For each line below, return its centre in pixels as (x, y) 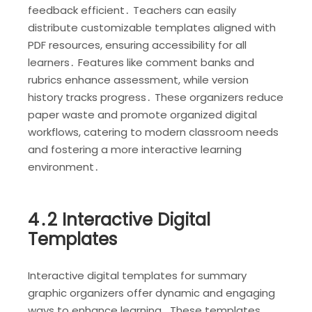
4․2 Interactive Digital (119, 219)
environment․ (64, 167)
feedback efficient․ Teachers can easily (132, 10)
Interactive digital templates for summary (137, 275)
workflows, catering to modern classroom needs (153, 132)
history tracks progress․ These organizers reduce (156, 97)
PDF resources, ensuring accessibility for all (137, 45)
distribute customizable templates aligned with (152, 28)
